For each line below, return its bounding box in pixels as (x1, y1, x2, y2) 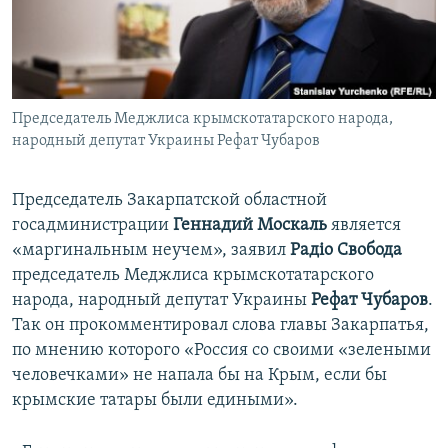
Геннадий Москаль (173, 216, 327, 236)
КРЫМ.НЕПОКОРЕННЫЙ (36, 47, 176, 62)
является (327, 216, 401, 236)
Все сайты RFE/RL (34, 143, 171, 163)
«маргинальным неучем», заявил (12, 241, 290, 261)
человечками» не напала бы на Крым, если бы (12, 366, 387, 386)
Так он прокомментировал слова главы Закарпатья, (12, 316, 429, 336)
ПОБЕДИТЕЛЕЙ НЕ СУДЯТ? (36, 11, 187, 26)
